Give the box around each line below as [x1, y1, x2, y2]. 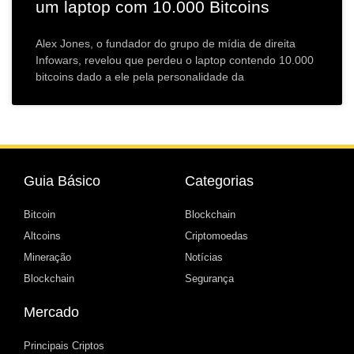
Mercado [24, 304, 79, 321]
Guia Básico [24, 173, 100, 190]
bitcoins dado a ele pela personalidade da [36, 70, 244, 84]
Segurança [185, 273, 234, 285]
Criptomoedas [185, 230, 248, 243]
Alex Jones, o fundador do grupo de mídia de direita [36, 37, 296, 51]
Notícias [185, 251, 223, 264]
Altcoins [24, 230, 61, 243]
